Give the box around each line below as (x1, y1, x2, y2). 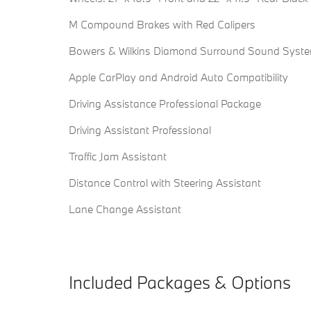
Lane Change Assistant (69, 202, 181, 217)
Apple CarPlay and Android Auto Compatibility (69, 70, 288, 85)
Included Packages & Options (69, 271, 291, 294)
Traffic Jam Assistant (69, 149, 167, 164)
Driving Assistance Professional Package (69, 96, 261, 111)
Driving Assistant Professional (69, 123, 211, 137)
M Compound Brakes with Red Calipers (69, 17, 255, 32)
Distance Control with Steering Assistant (69, 176, 261, 190)
